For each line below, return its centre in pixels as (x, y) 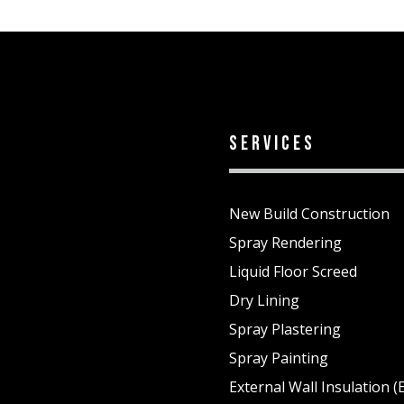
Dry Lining (264, 301)
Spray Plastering (285, 330)
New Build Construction (309, 214)
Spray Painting (278, 358)
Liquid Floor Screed (293, 272)
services (272, 143)
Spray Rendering (285, 243)
